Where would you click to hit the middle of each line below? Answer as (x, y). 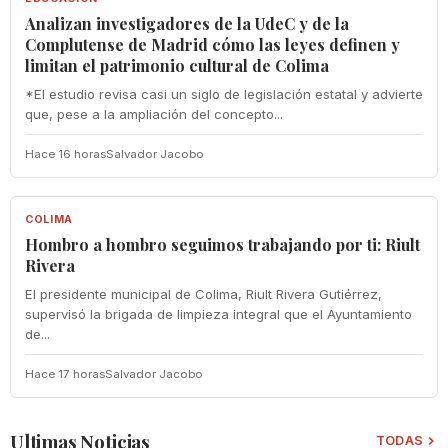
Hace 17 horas (65, 373)
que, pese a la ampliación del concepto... (154, 113)
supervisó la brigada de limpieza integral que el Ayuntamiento (218, 313)
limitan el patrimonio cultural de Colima (177, 65)
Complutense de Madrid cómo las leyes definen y (212, 44)
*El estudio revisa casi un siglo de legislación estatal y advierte (224, 93)
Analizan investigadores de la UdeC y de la (187, 23)
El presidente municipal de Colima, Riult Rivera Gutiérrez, (203, 293)
